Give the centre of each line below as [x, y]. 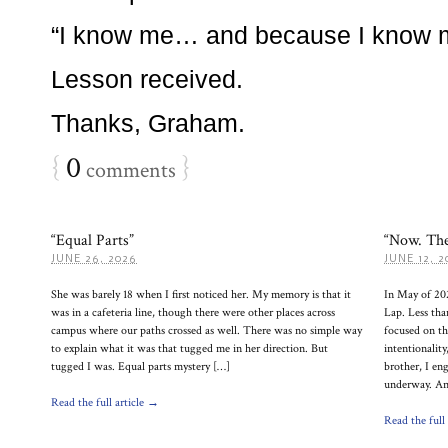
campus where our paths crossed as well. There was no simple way [206, 330]
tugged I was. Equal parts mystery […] [140, 366]
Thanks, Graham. [148, 123]
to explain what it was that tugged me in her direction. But [189, 348]
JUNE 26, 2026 [94, 259]
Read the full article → [105, 402]
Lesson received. [147, 79]
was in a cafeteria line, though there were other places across [193, 312]
